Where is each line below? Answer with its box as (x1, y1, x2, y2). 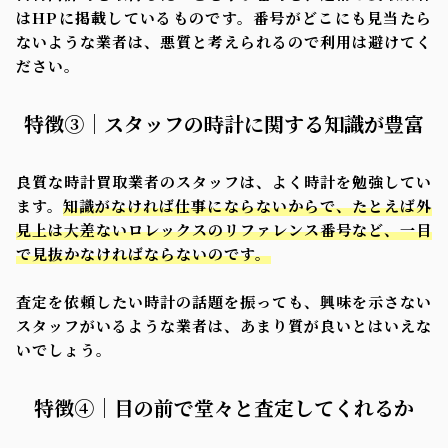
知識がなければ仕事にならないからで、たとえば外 (63, 195, 433, 217)
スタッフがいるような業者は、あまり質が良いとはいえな (16, 315, 432, 337)
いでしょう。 (16, 339, 112, 361)
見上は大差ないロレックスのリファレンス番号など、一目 (16, 219, 432, 241)
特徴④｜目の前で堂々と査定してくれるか (34, 393, 414, 423)
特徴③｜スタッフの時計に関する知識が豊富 (24, 109, 424, 139)
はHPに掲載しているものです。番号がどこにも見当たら (16, 7, 432, 29)
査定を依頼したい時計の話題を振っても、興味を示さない (16, 291, 432, 313)
